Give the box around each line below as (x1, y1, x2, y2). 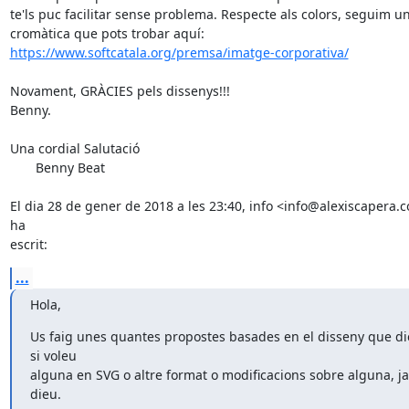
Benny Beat (9, 158, 36, 176)
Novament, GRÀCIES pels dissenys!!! (9, 81, 230, 100)
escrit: (9, 235, 47, 253)
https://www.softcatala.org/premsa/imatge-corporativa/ (9, 43, 349, 61)
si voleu (29, 346, 77, 364)
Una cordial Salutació (9, 139, 140, 157)
